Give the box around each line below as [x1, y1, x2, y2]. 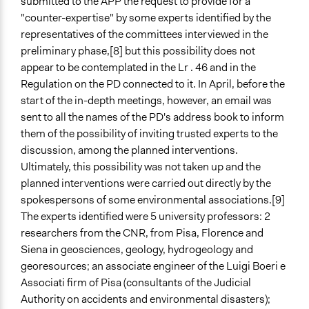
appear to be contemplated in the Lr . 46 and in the [21, 60, 256, 75]
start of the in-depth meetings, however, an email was [21, 93, 272, 108]
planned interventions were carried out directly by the [21, 176, 271, 191]
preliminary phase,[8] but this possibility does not [21, 43, 255, 59]
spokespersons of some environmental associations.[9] [21, 192, 285, 208]
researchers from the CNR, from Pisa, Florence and [21, 226, 263, 241]
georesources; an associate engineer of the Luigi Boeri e [21, 259, 286, 274]
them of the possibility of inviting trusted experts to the [21, 126, 278, 141]
